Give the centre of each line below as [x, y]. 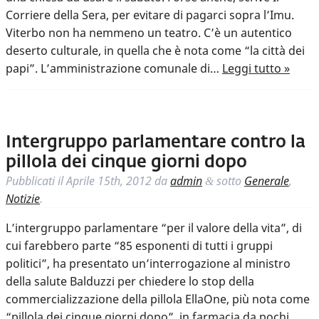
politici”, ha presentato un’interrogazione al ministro [148, 264]
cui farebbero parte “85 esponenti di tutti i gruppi [139, 246]
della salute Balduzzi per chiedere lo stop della [130, 282]
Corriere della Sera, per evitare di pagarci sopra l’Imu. [150, 15]
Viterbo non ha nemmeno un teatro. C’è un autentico [149, 33]
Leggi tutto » [256, 69]
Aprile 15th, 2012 [109, 181]
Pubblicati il [36, 181]
